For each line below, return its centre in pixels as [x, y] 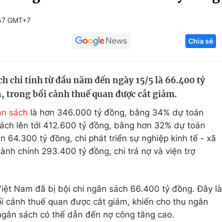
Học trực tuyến [67, 86]
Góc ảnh [186, 12]
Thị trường [180, 105]
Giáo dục [56, 48]
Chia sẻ [201, 41]
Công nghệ [182, 48]
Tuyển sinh [59, 67]
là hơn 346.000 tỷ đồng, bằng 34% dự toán [116, 112]
